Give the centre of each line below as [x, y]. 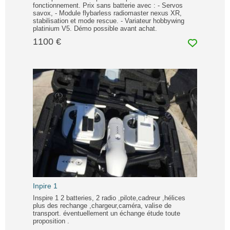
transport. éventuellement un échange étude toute [107, 213]
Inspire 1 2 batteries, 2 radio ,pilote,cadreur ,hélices [109, 198]
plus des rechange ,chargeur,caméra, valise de [102, 205]
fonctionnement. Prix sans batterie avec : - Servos [108, 5]
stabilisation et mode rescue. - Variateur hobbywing [109, 21]
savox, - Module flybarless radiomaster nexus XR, [107, 13]
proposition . [51, 221]
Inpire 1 [45, 186]
